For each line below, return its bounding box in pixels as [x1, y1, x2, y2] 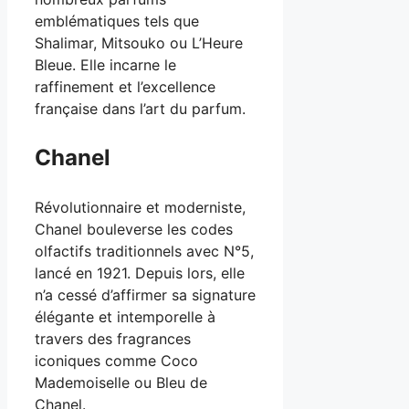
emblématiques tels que [35, 12, 199, 31]
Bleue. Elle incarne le [35, 56, 176, 75]
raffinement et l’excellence [35, 78, 215, 97]
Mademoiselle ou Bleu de [35, 373, 207, 393]
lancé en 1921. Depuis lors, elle [35, 264, 245, 283]
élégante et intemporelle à [35, 308, 215, 327]
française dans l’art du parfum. [35, 100, 246, 119]
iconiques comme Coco [35, 351, 198, 371]
